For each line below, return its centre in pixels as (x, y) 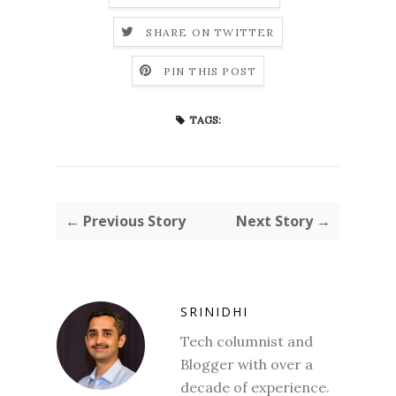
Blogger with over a (247, 364)
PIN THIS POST (210, 72)
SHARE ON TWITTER (210, 33)
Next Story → (283, 221)
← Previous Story (126, 221)
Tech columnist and (247, 341)
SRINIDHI (214, 311)
